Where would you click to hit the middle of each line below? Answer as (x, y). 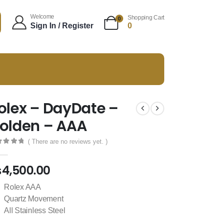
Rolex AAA (22, 187)
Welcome (43, 16)
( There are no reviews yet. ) (67, 142)
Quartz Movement (33, 198)
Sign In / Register (62, 25)
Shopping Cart (146, 18)
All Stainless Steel (34, 210)
